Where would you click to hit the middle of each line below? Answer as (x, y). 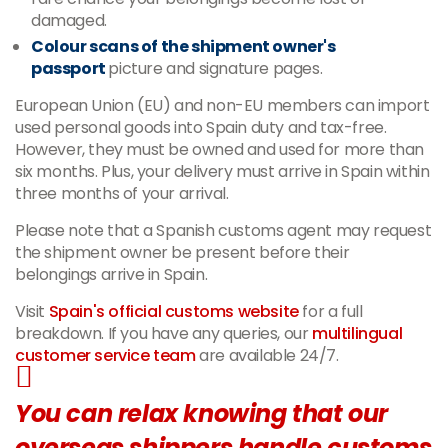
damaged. (69, 20)
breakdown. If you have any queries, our (164, 333)
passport (70, 68)
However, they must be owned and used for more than (220, 149)
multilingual (357, 333)
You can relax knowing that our (202, 413)
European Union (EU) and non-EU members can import (222, 105)
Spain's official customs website (173, 311)
